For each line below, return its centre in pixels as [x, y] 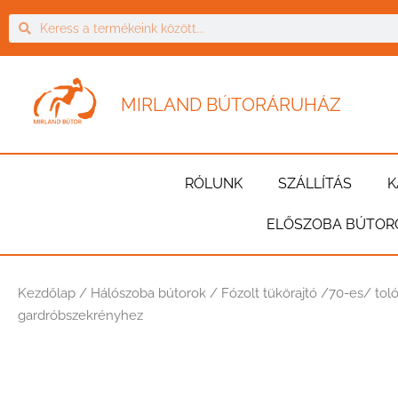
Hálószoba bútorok [148, 294]
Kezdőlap [47, 294]
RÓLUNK [214, 184]
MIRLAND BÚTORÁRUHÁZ [231, 104]
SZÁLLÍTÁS [315, 184]
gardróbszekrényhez [80, 316]
